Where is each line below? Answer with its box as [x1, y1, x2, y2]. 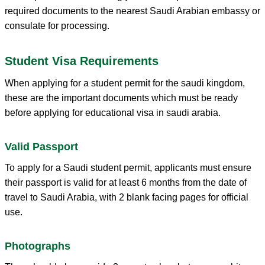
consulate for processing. [5, 20, 109, 31]
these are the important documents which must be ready [5, 92, 238, 103]
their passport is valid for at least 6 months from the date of [5, 177, 247, 188]
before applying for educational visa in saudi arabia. [5, 107, 225, 118]
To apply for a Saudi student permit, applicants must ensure [5, 162, 251, 173]
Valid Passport [5, 140, 78, 153]
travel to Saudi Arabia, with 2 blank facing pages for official [5, 192, 248, 202]
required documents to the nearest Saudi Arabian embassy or [5, 5, 260, 16]
